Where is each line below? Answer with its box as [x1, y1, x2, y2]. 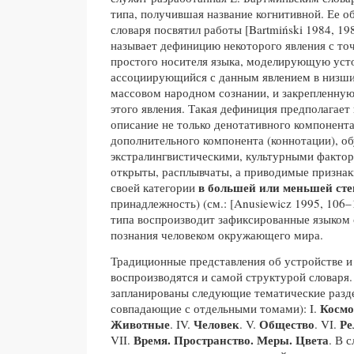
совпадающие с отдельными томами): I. [111, 299, 320, 316]
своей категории [111, 179, 198, 195]
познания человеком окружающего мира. [111, 226, 323, 243]
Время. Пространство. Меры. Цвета [134, 330, 329, 348]
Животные [111, 314, 170, 333]
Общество [259, 314, 314, 333]
